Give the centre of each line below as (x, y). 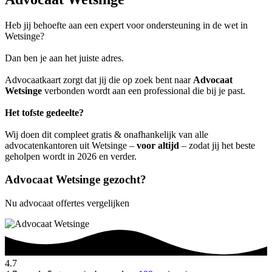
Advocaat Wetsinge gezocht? (76, 180)
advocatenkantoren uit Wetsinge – (71, 145)
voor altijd (158, 145)
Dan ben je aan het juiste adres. (64, 58)
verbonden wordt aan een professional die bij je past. (144, 90)
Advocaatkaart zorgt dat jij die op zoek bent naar (99, 80)
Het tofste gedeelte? (44, 112)
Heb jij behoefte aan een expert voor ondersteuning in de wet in (126, 25)
